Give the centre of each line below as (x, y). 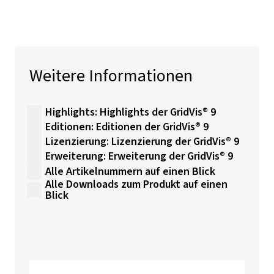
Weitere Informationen (111, 76)
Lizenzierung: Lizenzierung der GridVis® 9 (142, 142)
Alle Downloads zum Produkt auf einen (136, 184)
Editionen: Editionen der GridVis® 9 (127, 127)
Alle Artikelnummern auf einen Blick (130, 171)
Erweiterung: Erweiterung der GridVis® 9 (139, 157)
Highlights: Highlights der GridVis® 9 (131, 113)
